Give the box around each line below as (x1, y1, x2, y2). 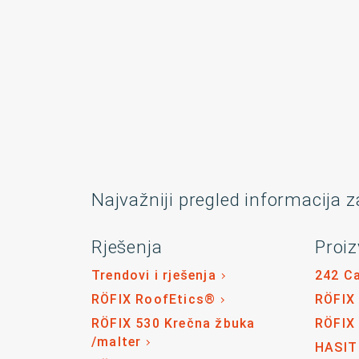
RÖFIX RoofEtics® (91, 292, 216, 307)
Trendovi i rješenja (91, 268, 216, 283)
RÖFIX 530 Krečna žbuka (91, 316, 256, 331)
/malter (91, 334, 142, 349)
